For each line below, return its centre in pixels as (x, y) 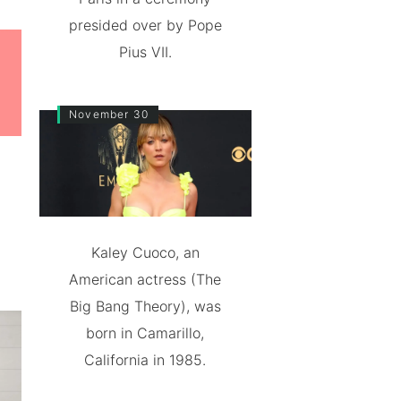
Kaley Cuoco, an (145, 252)
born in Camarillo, (145, 333)
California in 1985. (145, 359)
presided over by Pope (145, 25)
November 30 (109, 114)
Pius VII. (145, 51)
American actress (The (145, 279)
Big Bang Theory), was (145, 306)
